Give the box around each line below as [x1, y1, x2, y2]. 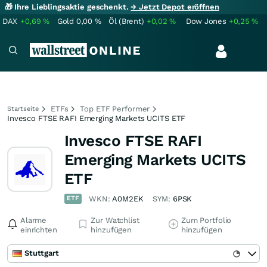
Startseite [7, 105, 39, 113]
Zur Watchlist [91, 216, 139, 225]
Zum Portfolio [181, 216, 232, 225]
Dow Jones [186, 17, 226, 26]
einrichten [20, 225, 57, 234]
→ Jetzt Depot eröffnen [131, 2, 219, 11]
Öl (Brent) [108, 17, 144, 26]
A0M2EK [112, 194, 144, 203]
